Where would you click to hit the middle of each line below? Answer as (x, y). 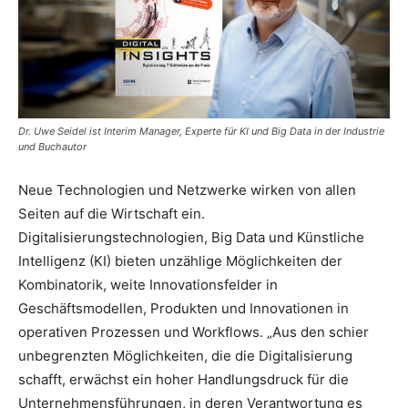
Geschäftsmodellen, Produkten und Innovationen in (184, 308)
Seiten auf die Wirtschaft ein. (112, 213)
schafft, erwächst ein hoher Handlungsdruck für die (184, 379)
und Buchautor (52, 146)
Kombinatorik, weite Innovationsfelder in (148, 284)
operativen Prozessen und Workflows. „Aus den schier (194, 331)
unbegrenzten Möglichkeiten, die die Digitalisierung (185, 355)
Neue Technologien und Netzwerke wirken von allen (187, 189)
